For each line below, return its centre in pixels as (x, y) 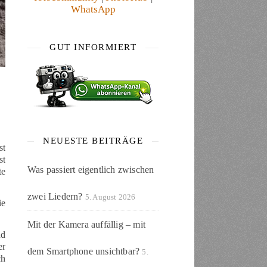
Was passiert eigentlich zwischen (91, 170)
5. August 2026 (110, 197)
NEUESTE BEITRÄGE (93, 141)
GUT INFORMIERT (93, 47)
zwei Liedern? (55, 196)
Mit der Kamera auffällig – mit (86, 224)
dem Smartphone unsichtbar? (84, 251)
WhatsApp (93, 9)
